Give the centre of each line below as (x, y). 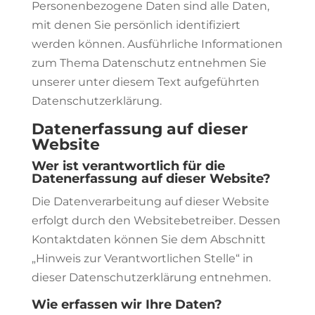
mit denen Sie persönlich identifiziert (136, 25)
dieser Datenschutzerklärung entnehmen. (151, 277)
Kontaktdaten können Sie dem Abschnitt (148, 239)
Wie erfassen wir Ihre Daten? (127, 304)
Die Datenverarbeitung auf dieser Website (150, 201)
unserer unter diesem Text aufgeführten (145, 82)
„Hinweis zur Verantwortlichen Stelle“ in (142, 258)
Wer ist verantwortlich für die (128, 166)
